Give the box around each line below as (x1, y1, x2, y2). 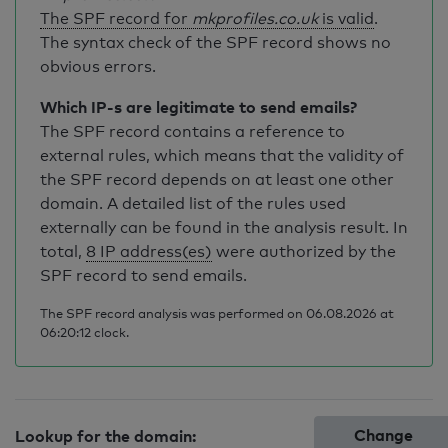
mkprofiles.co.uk (192, 9, 318, 28)
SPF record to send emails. (40, 266, 247, 285)
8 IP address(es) (86, 242, 212, 261)
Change (354, 425, 414, 445)
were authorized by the (212, 242, 396, 261)
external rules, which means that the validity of (40, 146, 404, 165)
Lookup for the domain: (15, 426, 196, 446)
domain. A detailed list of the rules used (40, 194, 346, 213)
